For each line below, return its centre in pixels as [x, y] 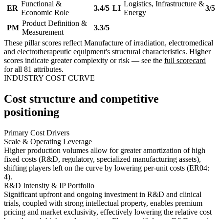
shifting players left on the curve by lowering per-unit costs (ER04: [107, 168]
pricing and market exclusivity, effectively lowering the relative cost [108, 212]
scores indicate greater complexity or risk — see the [84, 61]
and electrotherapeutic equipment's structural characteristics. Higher [107, 52]
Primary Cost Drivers [37, 133]
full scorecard [185, 61]
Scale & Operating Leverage [48, 142]
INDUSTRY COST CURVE [49, 78]
